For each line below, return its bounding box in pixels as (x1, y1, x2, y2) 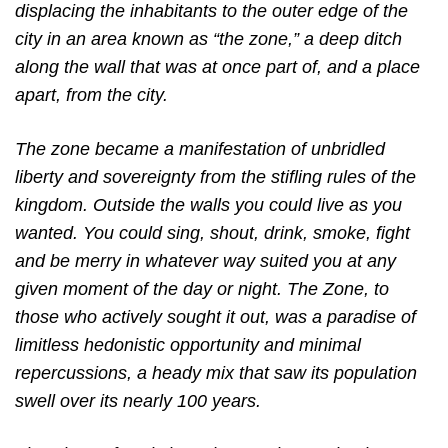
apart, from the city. (15, 85, 168, 106)
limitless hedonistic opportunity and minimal (15, 334, 361, 355)
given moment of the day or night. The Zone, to (15, 278, 389, 299)
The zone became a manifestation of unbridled (15, 138, 385, 159)
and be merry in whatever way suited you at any (15, 250, 396, 271)
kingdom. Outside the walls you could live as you (15, 194, 402, 215)
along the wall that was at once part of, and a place (15, 57, 420, 78)
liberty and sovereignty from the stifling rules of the (15, 166, 416, 187)
